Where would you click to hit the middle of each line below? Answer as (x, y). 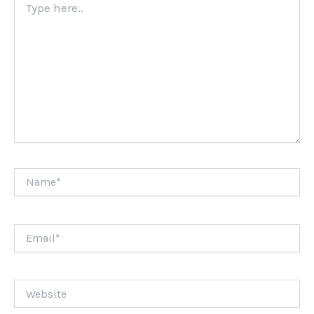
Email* (28, 230)
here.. (25, 11)
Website (32, 286)
